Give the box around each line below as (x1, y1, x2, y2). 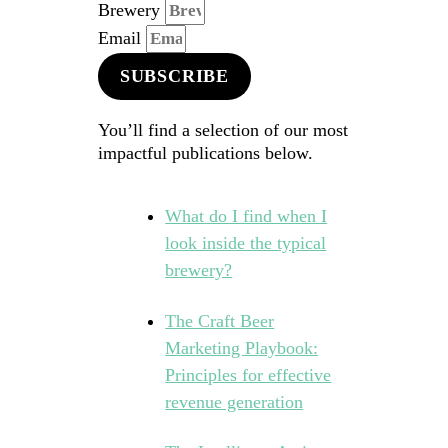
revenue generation (165, 391, 304, 412)
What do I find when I (165, 205, 328, 226)
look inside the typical (165, 232, 327, 253)
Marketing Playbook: (165, 337, 319, 358)
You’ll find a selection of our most (97, 119, 348, 140)
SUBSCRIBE (119, 66, 230, 87)
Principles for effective (165, 364, 332, 385)
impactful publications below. (97, 142, 313, 163)
